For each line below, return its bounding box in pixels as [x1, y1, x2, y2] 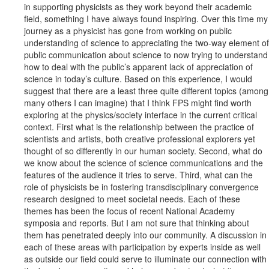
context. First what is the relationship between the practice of [24, 121, 254, 133]
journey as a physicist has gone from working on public [24, 25, 232, 37]
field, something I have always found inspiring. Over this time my [24, 13, 268, 25]
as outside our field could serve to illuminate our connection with [24, 253, 267, 265]
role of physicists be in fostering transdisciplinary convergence [24, 181, 259, 193]
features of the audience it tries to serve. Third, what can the [24, 169, 253, 181]
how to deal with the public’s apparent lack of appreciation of [24, 61, 253, 73]
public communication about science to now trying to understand [24, 49, 268, 61]
